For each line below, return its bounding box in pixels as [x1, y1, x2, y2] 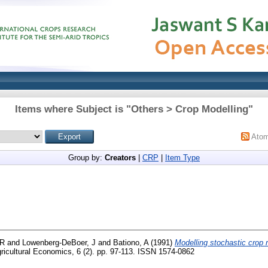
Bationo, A [113, 237, 148, 247]
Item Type [165, 153, 200, 162]
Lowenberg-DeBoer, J [22, 237, 96, 247]
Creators [105, 153, 136, 162]
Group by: [68, 153, 105, 162]
